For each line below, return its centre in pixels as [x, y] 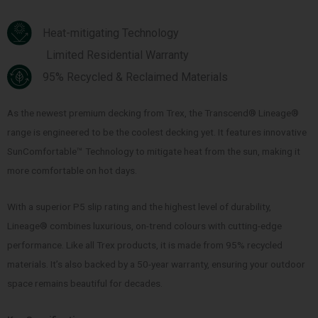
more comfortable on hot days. [72, 171]
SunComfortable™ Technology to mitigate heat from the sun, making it [154, 152]
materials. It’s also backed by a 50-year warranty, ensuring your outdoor [156, 264]
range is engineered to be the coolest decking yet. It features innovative [157, 132]
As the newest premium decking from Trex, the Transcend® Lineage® [153, 113]
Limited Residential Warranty [117, 55]
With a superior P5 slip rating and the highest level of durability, [139, 207]
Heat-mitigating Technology [111, 33]
